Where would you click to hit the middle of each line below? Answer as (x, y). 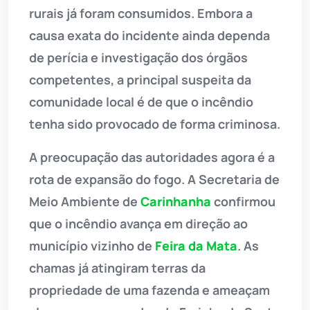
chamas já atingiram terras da (117, 268)
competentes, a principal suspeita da (140, 80)
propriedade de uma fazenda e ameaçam (149, 290)
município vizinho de (92, 246)
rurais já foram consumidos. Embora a (141, 13)
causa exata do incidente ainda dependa (149, 36)
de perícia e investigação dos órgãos (138, 58)
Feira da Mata (196, 246)
